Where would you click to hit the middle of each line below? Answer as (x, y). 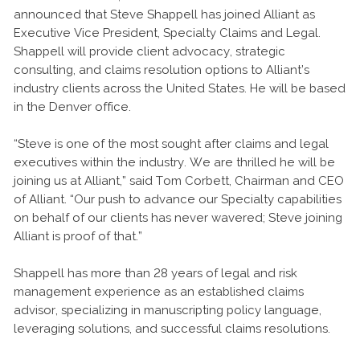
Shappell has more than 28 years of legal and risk (155, 273)
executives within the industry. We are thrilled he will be (174, 162)
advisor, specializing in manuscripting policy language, (168, 310)
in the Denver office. (72, 107)
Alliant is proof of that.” (78, 236)
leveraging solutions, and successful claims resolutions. (174, 329)
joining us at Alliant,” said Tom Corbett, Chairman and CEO (179, 181)
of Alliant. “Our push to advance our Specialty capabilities (178, 199)
